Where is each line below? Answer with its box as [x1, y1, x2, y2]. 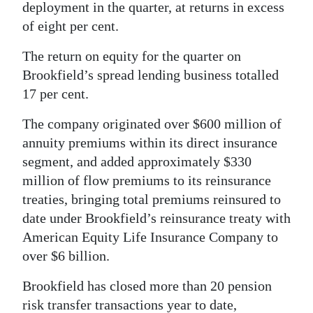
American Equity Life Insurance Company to [22, 229, 278, 245]
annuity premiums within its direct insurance [22, 135, 277, 151]
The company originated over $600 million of [22, 116, 282, 132]
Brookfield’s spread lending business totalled [22, 67, 279, 83]
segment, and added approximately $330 [22, 154, 252, 170]
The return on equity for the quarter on [22, 48, 241, 64]
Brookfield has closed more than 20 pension [22, 278, 272, 294]
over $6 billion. [22, 248, 110, 264]
